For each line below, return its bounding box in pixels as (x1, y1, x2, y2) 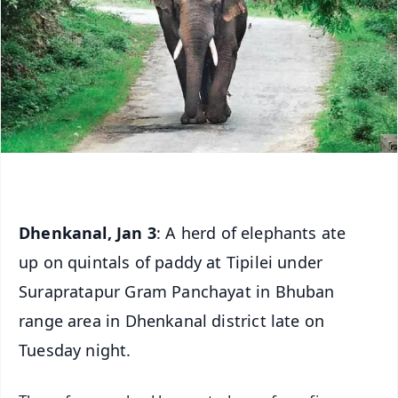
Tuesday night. (19, 338, 136, 361)
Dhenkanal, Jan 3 (19, 221, 156, 243)
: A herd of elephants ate (155, 221, 346, 243)
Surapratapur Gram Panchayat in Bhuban (19, 280, 335, 302)
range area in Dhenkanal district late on (19, 309, 325, 331)
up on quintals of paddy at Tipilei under (19, 251, 323, 273)
